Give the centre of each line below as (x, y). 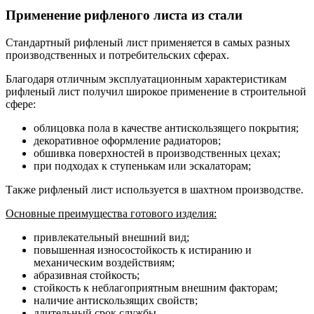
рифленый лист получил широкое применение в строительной (156, 91)
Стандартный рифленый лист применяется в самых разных (148, 42)
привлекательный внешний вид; (111, 237)
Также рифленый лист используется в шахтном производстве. (155, 189)
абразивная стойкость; (87, 275)
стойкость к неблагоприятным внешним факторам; (156, 287)
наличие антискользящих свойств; (116, 300)
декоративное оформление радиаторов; (127, 140)
